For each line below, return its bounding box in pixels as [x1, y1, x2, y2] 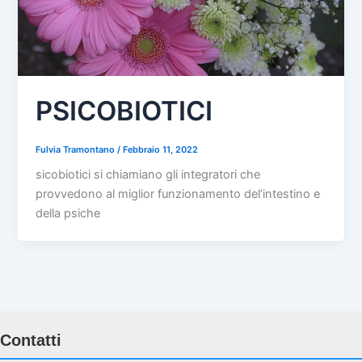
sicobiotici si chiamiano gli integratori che [36, 166, 261, 182]
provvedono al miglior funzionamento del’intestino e [36, 186, 321, 201]
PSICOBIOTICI [36, 95, 213, 128]
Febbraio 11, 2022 [123, 143, 199, 155]
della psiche [36, 205, 101, 221]
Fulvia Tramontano [36, 143, 118, 155]
